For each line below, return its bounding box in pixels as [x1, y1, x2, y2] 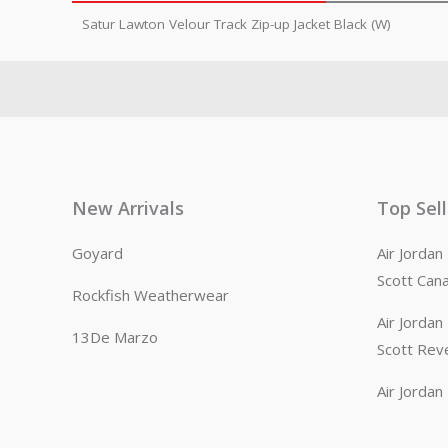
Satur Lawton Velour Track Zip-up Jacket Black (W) [82, 14, 391, 33]
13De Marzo [72, 327, 158, 348]
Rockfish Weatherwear [72, 285, 229, 306]
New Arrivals [72, 196, 184, 221]
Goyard [72, 243, 123, 264]
